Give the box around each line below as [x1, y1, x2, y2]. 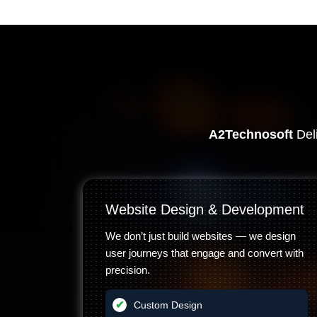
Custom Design [134, 299, 202, 311]
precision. [105, 264, 150, 276]
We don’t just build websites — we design [105, 230, 296, 242]
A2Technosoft [208, 127, 293, 142]
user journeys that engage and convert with [105, 247, 304, 259]
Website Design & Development [105, 202, 304, 217]
